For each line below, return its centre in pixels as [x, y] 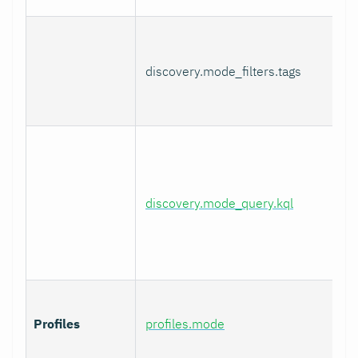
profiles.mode [185, 323]
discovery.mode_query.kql [219, 203]
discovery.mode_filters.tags [223, 71]
